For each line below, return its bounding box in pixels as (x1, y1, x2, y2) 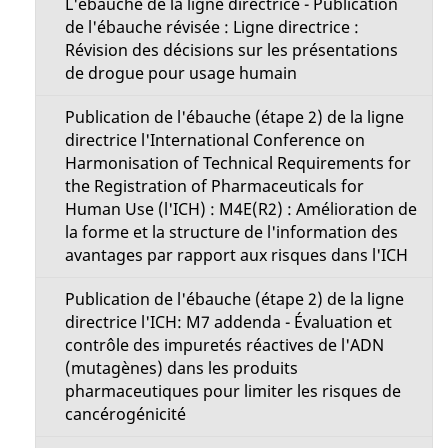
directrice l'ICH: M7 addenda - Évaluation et (64, 311, 392, 333)
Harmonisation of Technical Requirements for (64, 152, 411, 174)
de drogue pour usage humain (64, 62, 297, 84)
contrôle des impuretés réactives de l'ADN (64, 334, 384, 356)
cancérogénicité (64, 403, 186, 425)
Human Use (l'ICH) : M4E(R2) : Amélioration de (64, 198, 417, 220)
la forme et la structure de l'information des (64, 221, 398, 243)
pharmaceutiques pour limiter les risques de (64, 380, 401, 402)
